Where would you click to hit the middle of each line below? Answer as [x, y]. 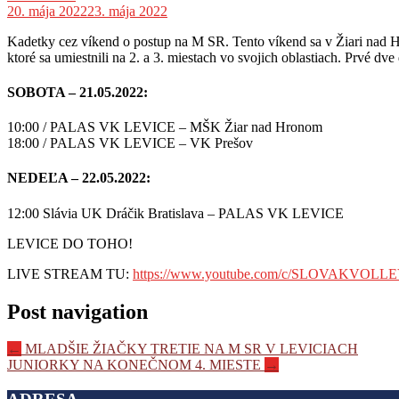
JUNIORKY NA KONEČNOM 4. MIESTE [136, 365]
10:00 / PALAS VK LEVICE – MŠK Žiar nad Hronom [165, 127]
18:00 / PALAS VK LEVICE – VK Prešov [130, 143]
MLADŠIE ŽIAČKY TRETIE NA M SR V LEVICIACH [190, 349]
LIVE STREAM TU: [70, 273]
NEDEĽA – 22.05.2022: [79, 178]
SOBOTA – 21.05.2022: [77, 92]
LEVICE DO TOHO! [70, 243]
